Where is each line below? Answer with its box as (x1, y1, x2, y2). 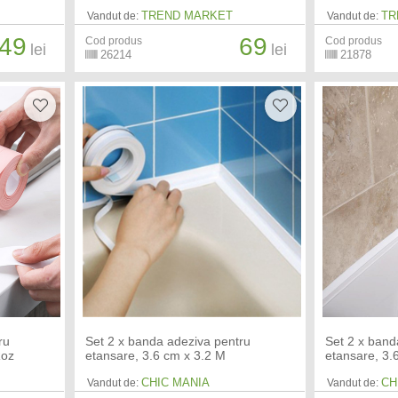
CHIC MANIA (140, 376, 210, 390)
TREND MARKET (140, 9, 233, 23)
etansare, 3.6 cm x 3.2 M (84, 348, 226, 363)
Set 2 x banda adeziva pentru (84, 334, 251, 349)
